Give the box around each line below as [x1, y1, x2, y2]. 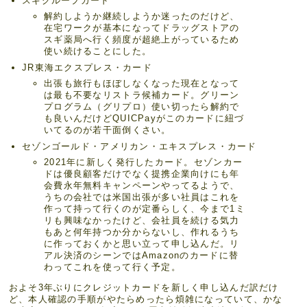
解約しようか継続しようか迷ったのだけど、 [44, 11, 240, 22]
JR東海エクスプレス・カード [22, 62, 152, 73]
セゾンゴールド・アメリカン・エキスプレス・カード [22, 140, 257, 151]
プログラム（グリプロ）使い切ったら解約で [44, 101, 240, 112]
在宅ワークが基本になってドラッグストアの [44, 23, 240, 34]
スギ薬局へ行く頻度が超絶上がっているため [44, 34, 240, 45]
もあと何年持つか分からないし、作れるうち [44, 226, 240, 237]
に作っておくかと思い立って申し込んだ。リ [44, 238, 240, 249]
